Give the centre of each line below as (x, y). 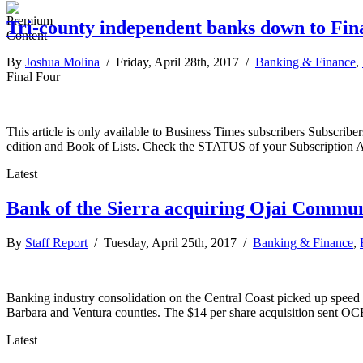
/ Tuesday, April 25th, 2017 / (170, 242)
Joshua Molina (62, 62)
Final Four (33, 76)
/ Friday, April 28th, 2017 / (177, 62)
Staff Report (56, 242)
